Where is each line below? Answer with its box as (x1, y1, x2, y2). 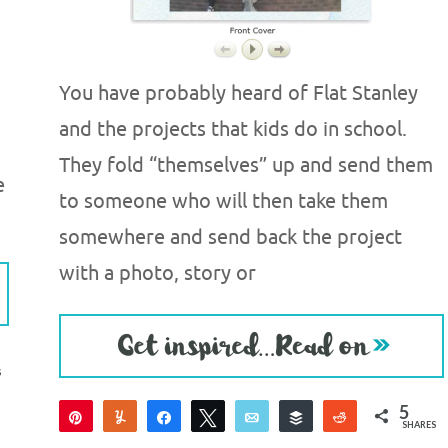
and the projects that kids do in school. (58, 117, 407, 142)
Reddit (360, 408, 403, 425)
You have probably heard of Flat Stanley (58, 81, 418, 106)
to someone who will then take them (58, 189, 388, 214)
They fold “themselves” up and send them (58, 153, 433, 178)
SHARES (402, 419, 437, 430)
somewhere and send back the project (58, 225, 402, 250)
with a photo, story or (58, 261, 256, 286)
